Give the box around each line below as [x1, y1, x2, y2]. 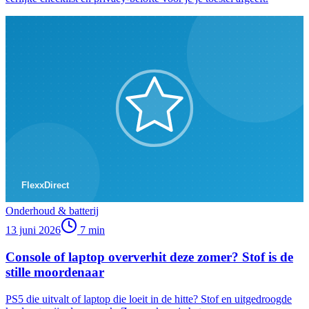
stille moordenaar [6, 264, 104, 279]
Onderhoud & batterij [6, 205, 99, 217]
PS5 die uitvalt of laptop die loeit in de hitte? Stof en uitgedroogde [6, 292, 292, 305]
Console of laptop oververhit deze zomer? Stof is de [6, 249, 293, 264]
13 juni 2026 [6, 224, 61, 237]
